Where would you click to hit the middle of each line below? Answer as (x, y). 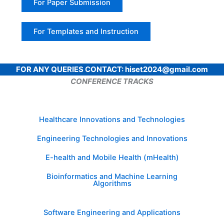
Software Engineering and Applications (112, 213)
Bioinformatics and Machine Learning (112, 177)
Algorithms (112, 184)
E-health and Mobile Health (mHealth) (112, 158)
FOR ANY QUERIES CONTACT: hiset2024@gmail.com (112, 69)
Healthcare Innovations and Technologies (112, 120)
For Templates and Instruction (86, 32)
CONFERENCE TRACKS (112, 81)
